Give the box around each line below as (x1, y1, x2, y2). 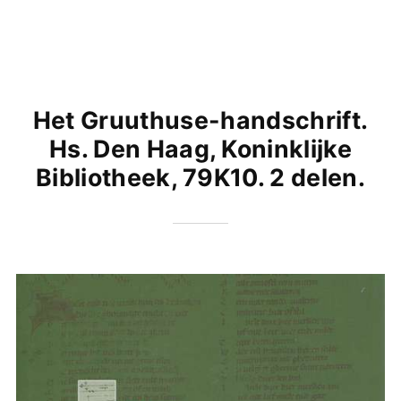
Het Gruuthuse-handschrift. (32, 106, 369, 135)
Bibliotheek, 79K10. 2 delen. (35, 163, 366, 192)
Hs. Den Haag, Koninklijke (48, 134, 353, 164)
